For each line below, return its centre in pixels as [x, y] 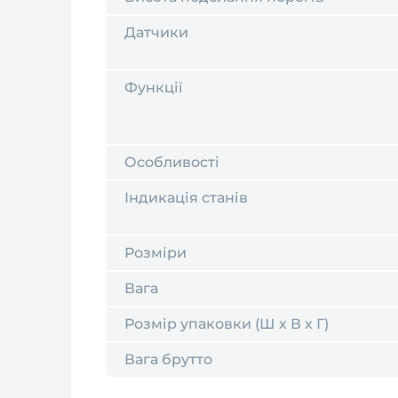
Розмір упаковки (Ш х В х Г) [227, 324]
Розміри [155, 253]
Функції [153, 88]
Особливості [172, 162]
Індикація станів [186, 198]
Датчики [156, 32]
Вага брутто [168, 359]
